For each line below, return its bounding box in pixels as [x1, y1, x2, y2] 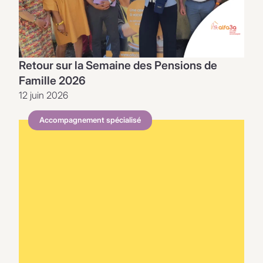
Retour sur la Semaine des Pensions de [19, 58, 217, 72]
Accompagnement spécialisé [39, 115, 141, 124]
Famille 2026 [19, 73, 86, 87]
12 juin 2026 [19, 89, 68, 101]
